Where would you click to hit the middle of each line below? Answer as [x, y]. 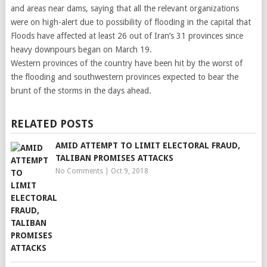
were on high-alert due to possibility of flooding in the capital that [131, 22]
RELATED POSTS [52, 124]
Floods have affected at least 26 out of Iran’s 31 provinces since [127, 36]
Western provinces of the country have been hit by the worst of [126, 63]
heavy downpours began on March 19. [81, 49]
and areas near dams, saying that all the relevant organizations [125, 8]
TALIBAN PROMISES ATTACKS [114, 158]
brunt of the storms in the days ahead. [81, 91]
